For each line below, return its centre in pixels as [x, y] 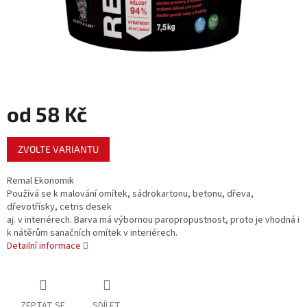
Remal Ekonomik [40, 181]
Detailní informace [44, 246]
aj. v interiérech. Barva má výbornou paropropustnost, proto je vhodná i [153, 220]
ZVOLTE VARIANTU [58, 149]
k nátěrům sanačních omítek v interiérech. [92, 233]
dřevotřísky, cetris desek [59, 207]
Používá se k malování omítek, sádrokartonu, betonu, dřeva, [130, 194]
